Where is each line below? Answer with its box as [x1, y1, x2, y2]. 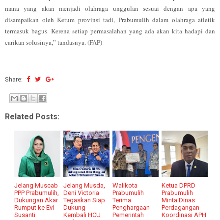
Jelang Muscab [14, 181, 58, 189]
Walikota [112, 181, 138, 189]
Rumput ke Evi [14, 203, 55, 211]
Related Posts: [5, 111, 59, 121]
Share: [5, 76, 24, 83]
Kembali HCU [63, 211, 101, 219]
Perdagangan [162, 203, 200, 211]
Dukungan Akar [14, 196, 58, 204]
